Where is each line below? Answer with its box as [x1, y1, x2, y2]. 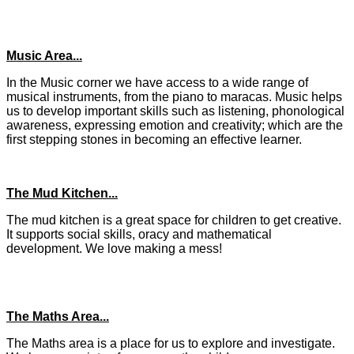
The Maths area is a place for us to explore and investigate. [6, 337, 335, 351]
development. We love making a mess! [6, 242, 222, 256]
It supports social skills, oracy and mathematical [6, 228, 272, 242]
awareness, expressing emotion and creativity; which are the [6, 119, 343, 133]
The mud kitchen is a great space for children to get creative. [6, 213, 341, 228]
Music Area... [6, 49, 82, 63]
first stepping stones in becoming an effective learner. [6, 133, 305, 147]
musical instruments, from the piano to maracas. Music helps [6, 90, 342, 104]
